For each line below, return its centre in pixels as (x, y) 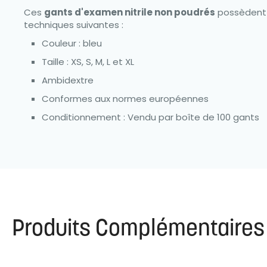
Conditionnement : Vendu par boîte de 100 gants (150, 117)
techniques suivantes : (74, 25)
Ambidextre (68, 80)
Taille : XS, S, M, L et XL (88, 62)
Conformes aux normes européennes (125, 99)
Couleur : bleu (72, 44)
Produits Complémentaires (138, 230)
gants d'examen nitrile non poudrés (130, 13)
